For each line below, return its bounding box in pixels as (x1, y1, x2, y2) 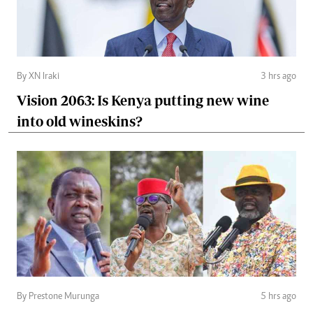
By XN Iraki (17, 71, 59, 82)
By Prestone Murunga (17, 291, 99, 302)
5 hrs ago (261, 291, 296, 302)
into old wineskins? (17, 112, 143, 129)
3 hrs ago (261, 71, 296, 82)
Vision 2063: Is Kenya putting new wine (17, 92, 269, 108)
